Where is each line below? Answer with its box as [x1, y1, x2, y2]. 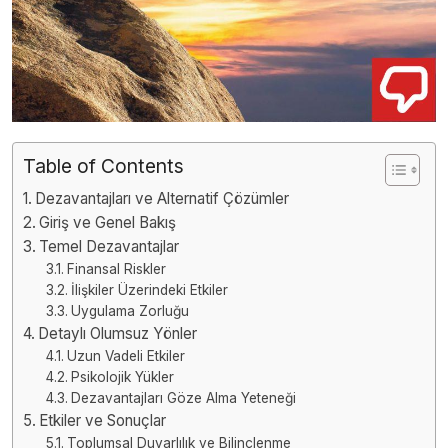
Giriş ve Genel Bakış [39, 212, 177, 232]
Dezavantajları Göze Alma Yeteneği [70, 389, 296, 406]
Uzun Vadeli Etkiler [66, 347, 185, 364]
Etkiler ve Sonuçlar [39, 410, 167, 430]
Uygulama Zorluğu [70, 302, 189, 319]
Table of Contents [23, 153, 184, 178]
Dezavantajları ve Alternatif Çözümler [35, 188, 290, 208]
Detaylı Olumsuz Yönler [38, 323, 198, 343]
